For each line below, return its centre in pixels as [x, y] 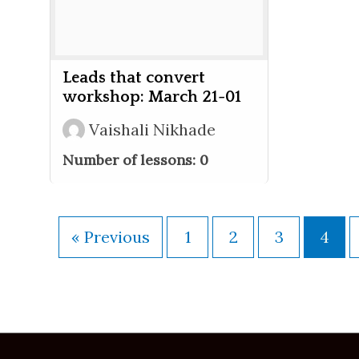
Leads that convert [134, 78]
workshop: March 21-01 [152, 97]
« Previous [111, 237]
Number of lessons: [131, 160]
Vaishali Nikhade [152, 129]
